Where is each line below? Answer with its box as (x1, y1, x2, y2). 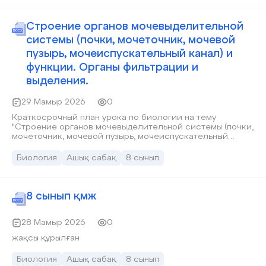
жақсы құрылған (12, 234, 80, 242)
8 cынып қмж (26, 191, 96, 202)
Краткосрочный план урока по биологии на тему (12, 113, 216, 122)
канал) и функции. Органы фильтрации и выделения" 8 (12, 142, 240, 150)
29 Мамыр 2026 (21, 98, 85, 106)
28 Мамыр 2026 (21, 218, 85, 227)
